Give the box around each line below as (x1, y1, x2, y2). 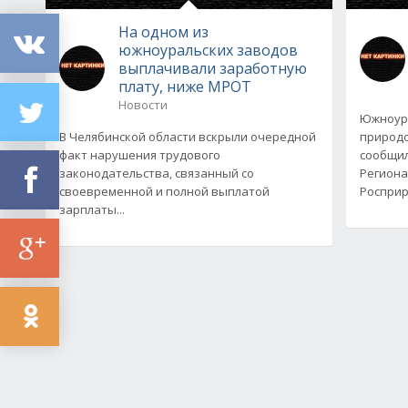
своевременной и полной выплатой (59, 182, 270, 199)
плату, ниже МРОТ (118, 76, 251, 97)
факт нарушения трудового (59, 146, 220, 163)
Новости (118, 96, 168, 113)
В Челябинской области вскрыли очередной (59, 127, 316, 145)
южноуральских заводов (118, 39, 298, 60)
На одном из (118, 21, 209, 42)
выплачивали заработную (118, 57, 307, 78)
